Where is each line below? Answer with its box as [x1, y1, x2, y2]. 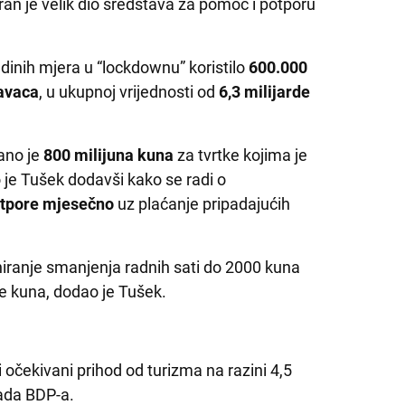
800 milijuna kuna [40, 145, 174, 165]
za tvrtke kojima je [174, 145, 308, 165]
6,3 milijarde [219, 81, 311, 101]
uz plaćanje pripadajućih [114, 193, 291, 213]
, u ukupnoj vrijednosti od [39, 81, 220, 101]
